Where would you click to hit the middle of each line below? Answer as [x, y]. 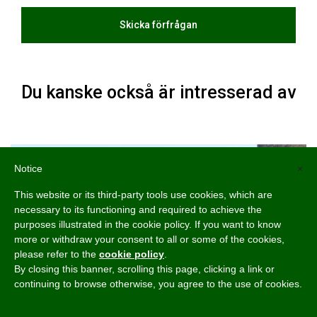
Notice [28, 168]
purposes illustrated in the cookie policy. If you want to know [148, 224]
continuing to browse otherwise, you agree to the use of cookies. [158, 284]
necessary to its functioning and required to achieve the [138, 209]
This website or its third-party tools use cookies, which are [143, 195]
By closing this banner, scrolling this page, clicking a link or [144, 269]
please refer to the [57, 254]
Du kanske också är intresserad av [158, 92]
